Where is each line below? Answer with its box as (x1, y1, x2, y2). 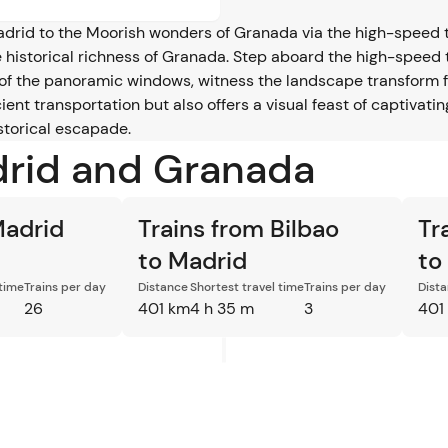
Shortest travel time (190, 279, 304, 295)
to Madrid (138, 245, 247, 276)
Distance (138, 279, 188, 295)
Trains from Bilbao (138, 213, 339, 244)
